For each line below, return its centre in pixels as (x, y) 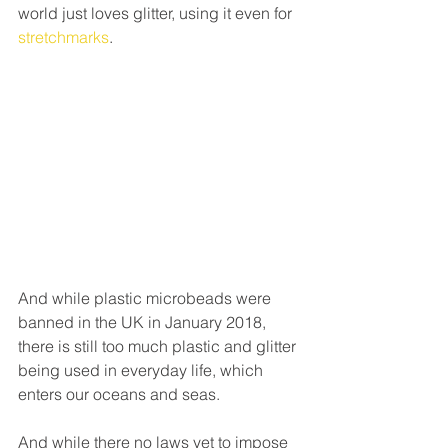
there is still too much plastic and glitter (159, 345)
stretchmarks (63, 36)
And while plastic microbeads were (146, 297)
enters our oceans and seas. (119, 393)
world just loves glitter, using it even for (157, 12)
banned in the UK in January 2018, (144, 321)
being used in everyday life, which (142, 369)
